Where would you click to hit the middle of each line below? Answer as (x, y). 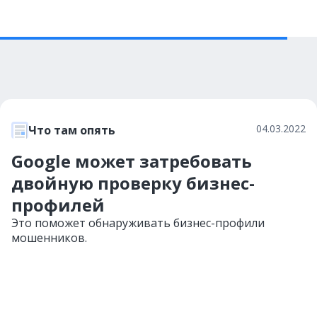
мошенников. (49, 238)
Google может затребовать (132, 161)
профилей (58, 205)
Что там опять (72, 130)
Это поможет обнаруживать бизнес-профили (138, 223)
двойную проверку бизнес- (133, 183)
